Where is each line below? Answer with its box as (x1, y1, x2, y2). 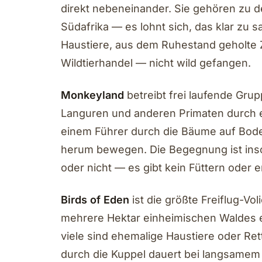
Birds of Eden (61, 194, 129, 206)
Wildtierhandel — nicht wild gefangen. (61, 57, 251, 69)
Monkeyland (61, 89, 124, 101)
